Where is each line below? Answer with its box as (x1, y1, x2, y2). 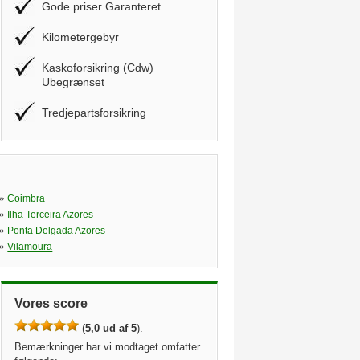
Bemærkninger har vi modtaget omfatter (14, 341, 200, 353)
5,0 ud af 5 (85, 322, 137, 334)
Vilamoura (7, 241, 53, 252)
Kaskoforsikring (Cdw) (42, 61, 153, 74)
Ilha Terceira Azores (7, 209, 94, 220)
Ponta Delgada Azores (7, 225, 106, 236)
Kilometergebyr (42, 31, 119, 43)
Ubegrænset (42, 76, 104, 88)
